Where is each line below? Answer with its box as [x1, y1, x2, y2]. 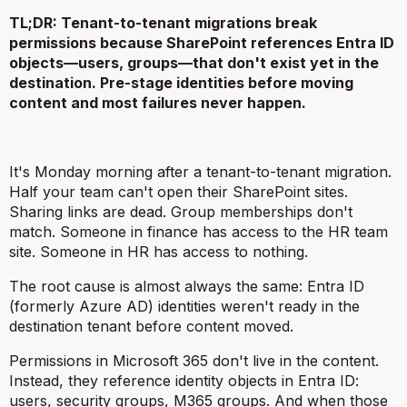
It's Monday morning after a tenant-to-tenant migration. [9, 163, 392, 181]
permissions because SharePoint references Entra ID [9, 34, 394, 52]
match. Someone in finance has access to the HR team [9, 223, 388, 241]
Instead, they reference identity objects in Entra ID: [9, 372, 359, 390]
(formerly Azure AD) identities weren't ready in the [9, 297, 360, 315]
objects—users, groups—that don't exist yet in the [9, 54, 379, 72]
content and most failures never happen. [9, 94, 306, 112]
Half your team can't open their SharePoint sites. [9, 183, 348, 201]
